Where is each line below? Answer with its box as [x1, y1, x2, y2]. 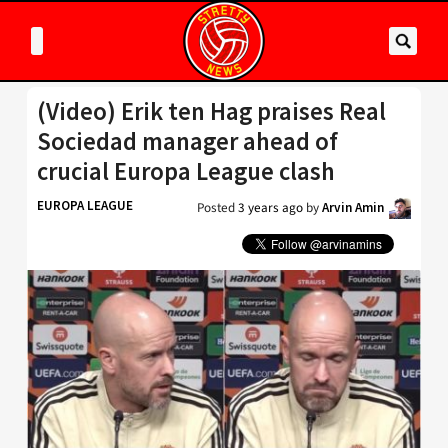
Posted [197, 198, 238, 217]
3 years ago [238, 198, 303, 217]
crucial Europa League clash [37, 156, 335, 187]
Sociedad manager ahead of [37, 126, 338, 157]
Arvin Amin [322, 199, 384, 216]
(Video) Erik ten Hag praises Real [37, 96, 386, 127]
